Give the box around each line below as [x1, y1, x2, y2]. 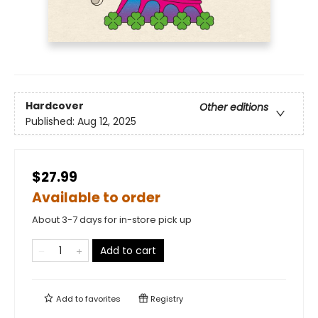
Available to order [32, 188, 160, 208]
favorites [85, 293, 121, 305]
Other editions [199, 99, 268, 114]
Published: [26, 114, 77, 128]
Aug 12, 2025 [77, 114, 136, 128]
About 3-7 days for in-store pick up [32, 213, 192, 227]
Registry [148, 293, 183, 305]
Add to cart [100, 243, 156, 258]
